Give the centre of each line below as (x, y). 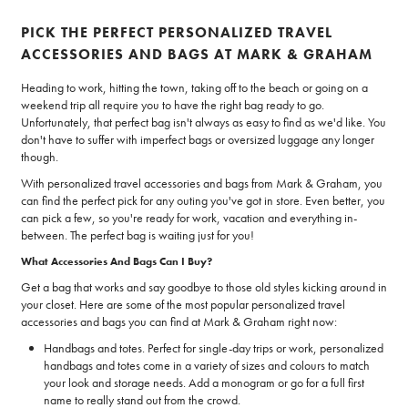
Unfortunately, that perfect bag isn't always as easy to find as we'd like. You (204, 122)
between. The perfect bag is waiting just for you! (138, 235)
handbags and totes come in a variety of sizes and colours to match (207, 366)
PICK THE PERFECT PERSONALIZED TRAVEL (177, 33)
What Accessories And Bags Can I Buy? (117, 262)
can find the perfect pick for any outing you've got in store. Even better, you (203, 201)
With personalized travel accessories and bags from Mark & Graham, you (202, 184)
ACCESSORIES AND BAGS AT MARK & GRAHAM (197, 55)
